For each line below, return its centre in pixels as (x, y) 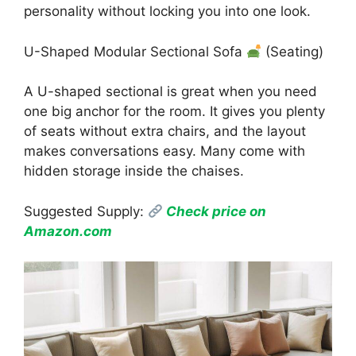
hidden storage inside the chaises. (134, 171)
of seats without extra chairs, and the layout (165, 132)
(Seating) (293, 51)
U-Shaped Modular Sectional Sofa (135, 51)
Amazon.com (68, 231)
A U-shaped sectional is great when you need (170, 92)
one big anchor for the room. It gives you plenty (174, 112)
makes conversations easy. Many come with (164, 151)
